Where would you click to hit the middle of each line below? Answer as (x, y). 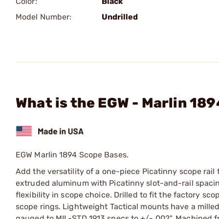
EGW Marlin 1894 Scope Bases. (72, 154)
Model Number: (44, 17)
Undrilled (120, 17)
